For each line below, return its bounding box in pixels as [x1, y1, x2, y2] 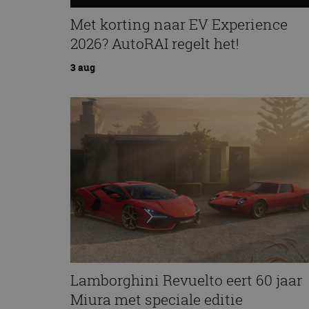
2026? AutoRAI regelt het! [70, 34, 239, 54]
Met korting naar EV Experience [70, 14, 288, 34]
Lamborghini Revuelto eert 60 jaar [70, 270, 302, 290]
